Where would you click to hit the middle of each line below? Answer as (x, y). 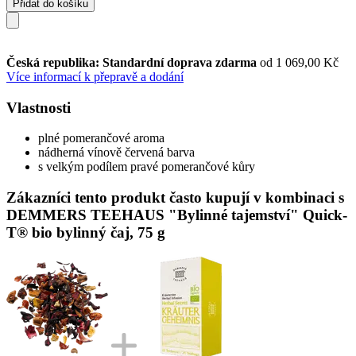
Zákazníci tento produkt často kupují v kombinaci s (175, 197)
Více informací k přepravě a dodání (95, 76)
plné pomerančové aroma (101, 138)
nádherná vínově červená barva (116, 153)
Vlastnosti (39, 107)
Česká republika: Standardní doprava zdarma (133, 62)
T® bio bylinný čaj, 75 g (86, 232)
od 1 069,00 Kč (299, 62)
